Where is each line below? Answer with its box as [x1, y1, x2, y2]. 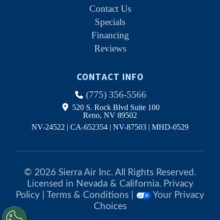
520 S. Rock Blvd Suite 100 [70, 103, 160, 111]
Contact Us [89, 3, 131, 14]
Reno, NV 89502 [83, 110, 137, 119]
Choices [93, 201, 127, 211]
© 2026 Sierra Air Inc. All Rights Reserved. [24, 167, 196, 177]
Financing [91, 29, 129, 40]
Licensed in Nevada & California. [27, 179, 164, 189]
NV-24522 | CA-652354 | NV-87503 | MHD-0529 [31, 122, 189, 131]
